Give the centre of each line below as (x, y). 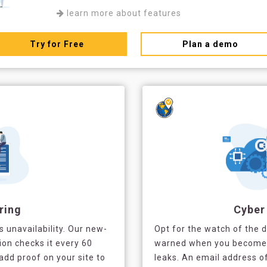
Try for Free (57, 44)
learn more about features (122, 13)
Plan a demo (210, 44)
